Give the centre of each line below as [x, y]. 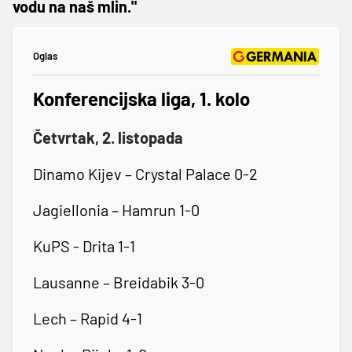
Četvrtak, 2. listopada [108, 137]
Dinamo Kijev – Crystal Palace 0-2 [145, 173]
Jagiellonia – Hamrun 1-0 [116, 209]
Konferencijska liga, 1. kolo [141, 98]
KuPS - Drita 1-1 [84, 246]
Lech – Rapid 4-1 [88, 318]
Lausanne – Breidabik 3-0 [119, 282]
